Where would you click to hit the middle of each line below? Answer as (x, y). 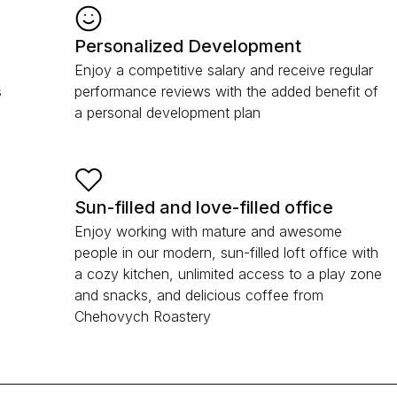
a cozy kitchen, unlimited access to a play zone (229, 274)
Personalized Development (188, 46)
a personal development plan (168, 113)
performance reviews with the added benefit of (227, 91)
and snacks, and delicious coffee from (199, 295)
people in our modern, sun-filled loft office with (227, 253)
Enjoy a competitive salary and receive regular (224, 70)
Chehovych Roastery (143, 316)
